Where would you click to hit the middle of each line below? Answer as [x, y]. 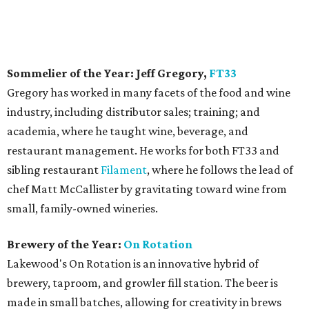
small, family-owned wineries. [82, 208]
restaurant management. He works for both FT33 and [143, 150]
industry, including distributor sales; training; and [133, 111]
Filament [124, 169]
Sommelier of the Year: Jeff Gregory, [108, 73]
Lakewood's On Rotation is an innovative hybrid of [133, 263]
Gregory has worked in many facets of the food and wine [149, 92]
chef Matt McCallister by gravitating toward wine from [147, 189]
